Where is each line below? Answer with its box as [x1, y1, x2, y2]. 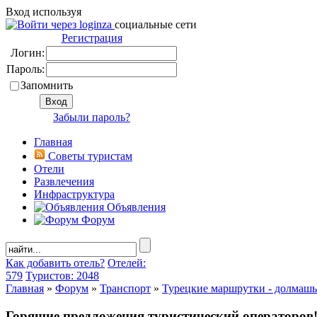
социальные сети [115, 18, 197, 30]
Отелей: [108, 257, 146, 269]
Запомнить [21, 79, 73, 91]
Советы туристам [45, 150, 132, 162]
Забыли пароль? [53, 111, 130, 123]
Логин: [11, 47, 45, 59]
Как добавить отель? [6, 257, 105, 269]
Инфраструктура [34, 188, 115, 200]
